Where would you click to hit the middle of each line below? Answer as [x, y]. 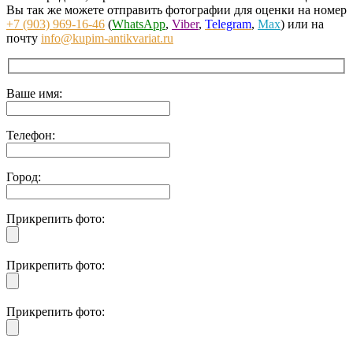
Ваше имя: [34, 94]
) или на [302, 24]
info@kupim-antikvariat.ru [107, 39]
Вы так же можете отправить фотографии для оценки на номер [176, 10]
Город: [24, 177]
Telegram [228, 24]
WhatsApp [139, 24]
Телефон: [31, 136]
